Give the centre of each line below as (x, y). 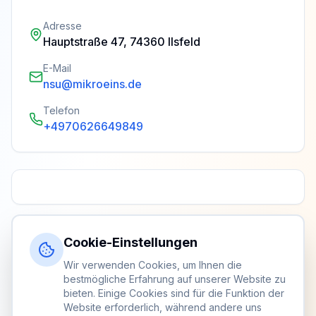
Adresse (62, 26)
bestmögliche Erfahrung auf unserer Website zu (175, 279)
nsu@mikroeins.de (92, 84)
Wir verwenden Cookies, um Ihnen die (153, 265)
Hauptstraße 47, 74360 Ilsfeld (122, 42)
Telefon (61, 110)
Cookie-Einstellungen (130, 242)
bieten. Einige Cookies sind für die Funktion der (174, 293)
